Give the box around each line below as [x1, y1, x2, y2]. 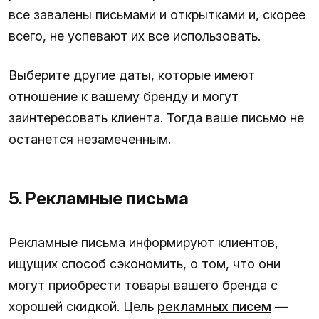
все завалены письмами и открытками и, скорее [9, 7, 305, 23]
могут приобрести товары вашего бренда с [9, 278, 278, 293]
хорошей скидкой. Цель [9, 299, 157, 315]
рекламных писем [157, 299, 271, 315]
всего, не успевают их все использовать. [9, 28, 261, 44]
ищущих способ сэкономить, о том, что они [9, 256, 281, 272]
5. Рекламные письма [9, 188, 189, 209]
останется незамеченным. [9, 132, 171, 147]
